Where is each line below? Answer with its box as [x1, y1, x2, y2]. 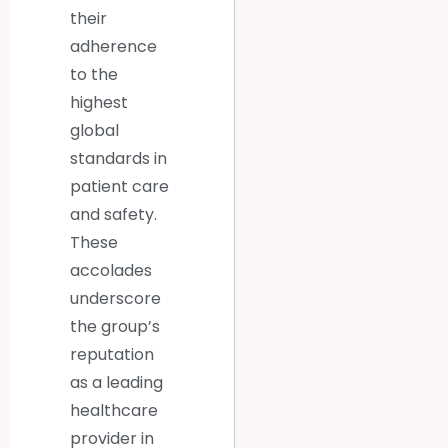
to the [70, 63, 118, 87]
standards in [70, 147, 167, 171]
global [70, 119, 119, 143]
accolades [70, 259, 152, 283]
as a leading [70, 371, 163, 395]
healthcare [70, 399, 158, 423]
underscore [70, 287, 161, 311]
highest [70, 91, 128, 115]
